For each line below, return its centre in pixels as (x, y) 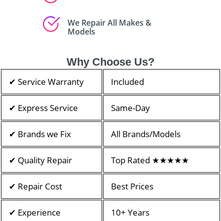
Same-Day (130, 108)
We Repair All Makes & (109, 23)
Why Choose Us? (110, 62)
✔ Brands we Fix (40, 134)
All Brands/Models (146, 134)
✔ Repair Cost (36, 186)
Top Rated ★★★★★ (150, 160)
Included (128, 82)
